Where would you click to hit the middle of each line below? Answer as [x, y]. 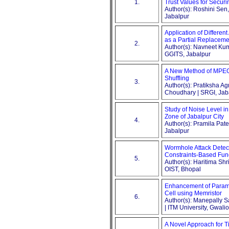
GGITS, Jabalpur [188, 54]
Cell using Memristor [193, 193]
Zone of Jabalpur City [194, 116]
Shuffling [177, 78]
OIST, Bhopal [183, 169]
